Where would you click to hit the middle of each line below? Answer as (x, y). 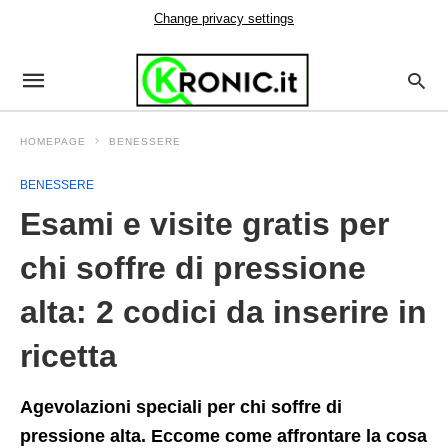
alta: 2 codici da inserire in (223, 312)
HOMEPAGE (53, 141)
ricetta (68, 356)
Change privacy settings (224, 18)
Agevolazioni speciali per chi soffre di (181, 407)
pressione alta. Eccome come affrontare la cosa (223, 436)
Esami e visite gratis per (204, 224)
